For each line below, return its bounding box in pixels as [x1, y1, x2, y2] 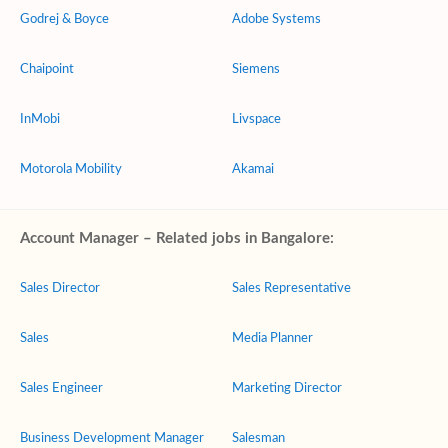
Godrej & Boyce [20, 13, 109, 26]
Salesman [232, 432, 285, 445]
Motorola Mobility [20, 163, 122, 176]
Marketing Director [232, 382, 342, 395]
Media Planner [232, 332, 313, 345]
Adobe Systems [232, 13, 321, 26]
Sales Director [20, 282, 100, 295]
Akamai [232, 163, 274, 176]
